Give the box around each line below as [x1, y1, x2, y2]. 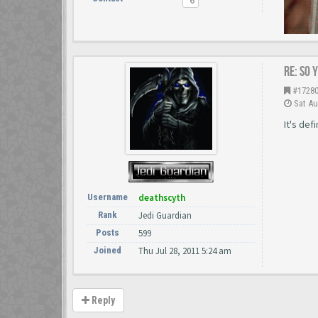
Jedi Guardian [138, 209, 192, 221]
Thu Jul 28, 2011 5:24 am [138, 245, 231, 257]
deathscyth [138, 192, 185, 204]
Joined [94, 245, 121, 256]
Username [87, 192, 128, 202]
